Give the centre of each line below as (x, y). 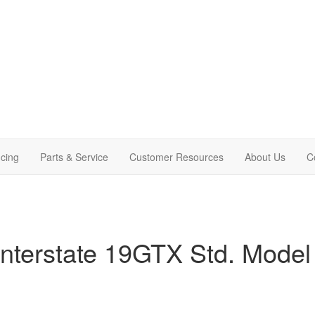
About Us (265, 156)
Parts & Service (74, 156)
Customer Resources (176, 156)
